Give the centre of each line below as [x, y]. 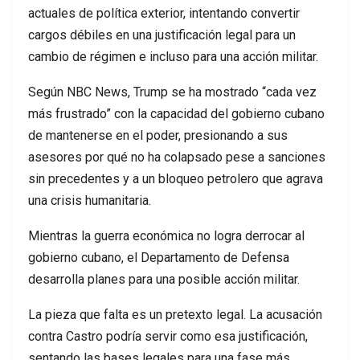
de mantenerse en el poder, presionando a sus [158, 136]
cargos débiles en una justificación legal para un [162, 35]
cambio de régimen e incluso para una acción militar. [173, 57]
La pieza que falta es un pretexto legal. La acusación [175, 315]
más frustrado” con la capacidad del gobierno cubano [176, 114]
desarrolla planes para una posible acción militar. [164, 280]
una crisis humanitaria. [90, 201]
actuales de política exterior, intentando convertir [164, 14]
